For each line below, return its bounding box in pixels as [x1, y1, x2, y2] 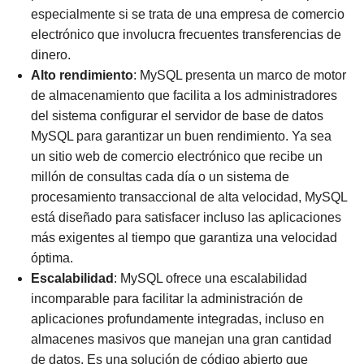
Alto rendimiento [30, 67, 133, 82]
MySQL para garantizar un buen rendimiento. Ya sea [30, 128, 331, 143]
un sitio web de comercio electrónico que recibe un [30, 149, 323, 163]
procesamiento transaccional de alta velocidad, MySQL [30, 189, 347, 204]
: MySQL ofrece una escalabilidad [113, 271, 307, 285]
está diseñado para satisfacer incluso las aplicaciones [30, 210, 341, 224]
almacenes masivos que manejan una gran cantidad [30, 331, 331, 346]
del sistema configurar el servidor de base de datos [30, 108, 323, 123]
